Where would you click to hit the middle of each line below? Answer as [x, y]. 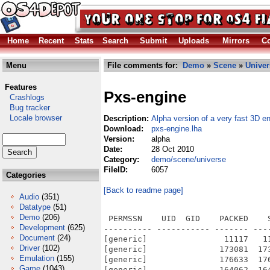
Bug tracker [26, 108]
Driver [30, 248]
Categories [25, 175]
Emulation [37, 258]
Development [42, 228]
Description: [127, 118]
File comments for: [144, 65]
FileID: [117, 170]
